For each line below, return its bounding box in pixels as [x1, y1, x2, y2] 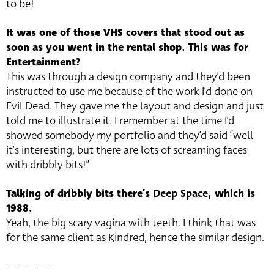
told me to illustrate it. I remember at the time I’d [6, 113, 234, 128]
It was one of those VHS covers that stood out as [6, 24, 245, 40]
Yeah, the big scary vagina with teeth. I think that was [6, 215, 256, 231]
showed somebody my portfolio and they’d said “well [6, 127, 253, 143]
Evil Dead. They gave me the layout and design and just [6, 98, 264, 114]
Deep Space [153, 185, 208, 201]
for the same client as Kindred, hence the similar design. [6, 229, 264, 245]
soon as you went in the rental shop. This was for [6, 39, 248, 55]
